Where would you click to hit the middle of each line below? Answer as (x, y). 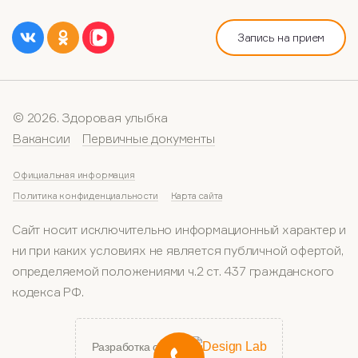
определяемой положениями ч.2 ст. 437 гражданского (173, 270)
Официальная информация (74, 174)
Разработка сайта (137, 346)
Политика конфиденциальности (86, 195)
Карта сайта (197, 195)
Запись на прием (281, 37)
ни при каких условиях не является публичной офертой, (178, 250)
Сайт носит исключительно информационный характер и (179, 229)
